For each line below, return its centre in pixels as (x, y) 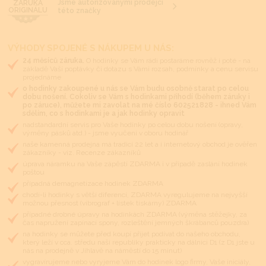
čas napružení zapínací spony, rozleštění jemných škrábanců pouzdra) (135, 222)
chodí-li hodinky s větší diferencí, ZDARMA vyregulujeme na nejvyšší (135, 194)
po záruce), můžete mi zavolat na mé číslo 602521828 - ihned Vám (139, 105)
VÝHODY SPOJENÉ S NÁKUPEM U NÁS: (91, 48)
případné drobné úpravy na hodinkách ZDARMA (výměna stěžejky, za (134, 214)
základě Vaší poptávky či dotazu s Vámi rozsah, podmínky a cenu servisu (140, 69)
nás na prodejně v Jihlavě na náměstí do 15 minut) (102, 250)
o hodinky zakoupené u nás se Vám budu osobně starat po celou (135, 88)
